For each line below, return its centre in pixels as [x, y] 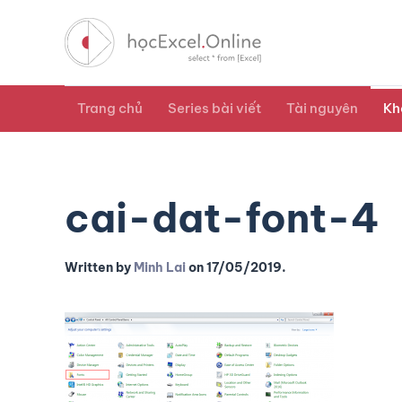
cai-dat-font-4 [222, 218]
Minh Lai [160, 268]
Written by [99, 268]
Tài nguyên [322, 109]
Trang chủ [110, 109]
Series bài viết [214, 109]
